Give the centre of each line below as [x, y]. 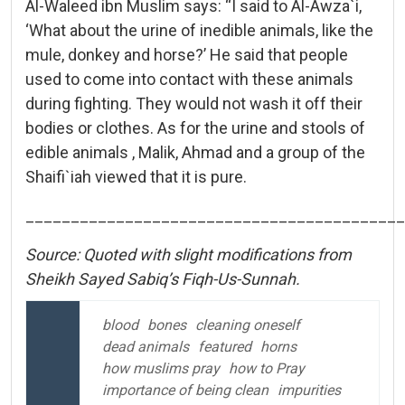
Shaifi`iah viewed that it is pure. [136, 176]
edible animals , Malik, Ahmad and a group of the [195, 152]
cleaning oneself [248, 325]
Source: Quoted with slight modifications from [188, 254]
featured [225, 346]
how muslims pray [161, 368]
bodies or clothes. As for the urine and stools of [195, 127]
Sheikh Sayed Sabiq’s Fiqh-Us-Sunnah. [163, 278]
